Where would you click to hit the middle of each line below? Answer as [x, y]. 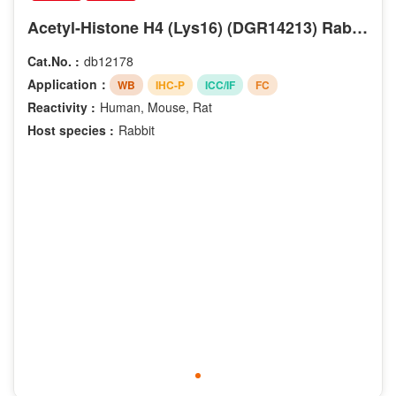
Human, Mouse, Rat [156, 107]
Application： [69, 84]
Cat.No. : [53, 61]
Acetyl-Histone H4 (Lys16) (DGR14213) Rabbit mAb [360, 28]
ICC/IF [220, 84]
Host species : [71, 129]
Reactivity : [61, 107]
